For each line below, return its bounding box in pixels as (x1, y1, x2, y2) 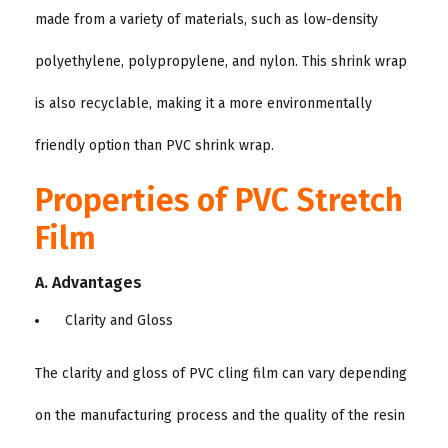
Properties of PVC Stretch (35, 181, 403, 220)
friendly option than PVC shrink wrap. (35, 136, 274, 154)
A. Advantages (35, 273, 142, 293)
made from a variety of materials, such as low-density (35, 10, 378, 28)
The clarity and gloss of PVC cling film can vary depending (35, 365, 407, 383)
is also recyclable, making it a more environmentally (35, 94, 372, 112)
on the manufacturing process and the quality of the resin (35, 407, 405, 425)
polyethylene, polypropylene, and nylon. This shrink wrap (35, 52, 407, 70)
